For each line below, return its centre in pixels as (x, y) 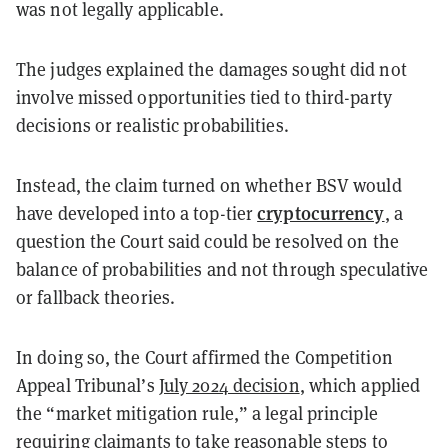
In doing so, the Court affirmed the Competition (204, 357)
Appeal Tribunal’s (87, 385)
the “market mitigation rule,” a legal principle (197, 413)
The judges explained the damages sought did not (211, 69)
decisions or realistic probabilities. (152, 125)
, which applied (360, 385)
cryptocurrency (321, 212)
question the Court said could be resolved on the (207, 241)
